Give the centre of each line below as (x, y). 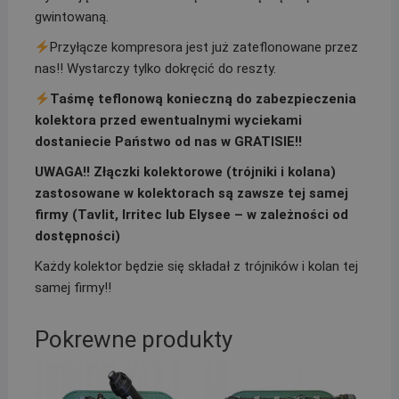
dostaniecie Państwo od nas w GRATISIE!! (168, 142)
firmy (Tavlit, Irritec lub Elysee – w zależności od (191, 215)
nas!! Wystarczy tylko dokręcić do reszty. (155, 69)
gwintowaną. (71, 17)
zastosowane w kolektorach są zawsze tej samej (191, 194)
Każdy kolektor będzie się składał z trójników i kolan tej (196, 267)
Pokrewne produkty (133, 340)
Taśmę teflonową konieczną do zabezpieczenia (204, 99)
